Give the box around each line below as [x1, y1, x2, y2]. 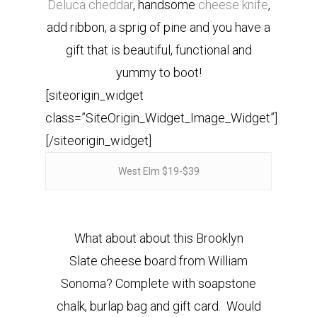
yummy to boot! [115, 65, 202, 80]
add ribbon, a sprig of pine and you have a [47, 20, 270, 35]
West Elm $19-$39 [117, 166, 200, 177]
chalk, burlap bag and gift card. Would [56, 299, 261, 313]
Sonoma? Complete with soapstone [61, 276, 256, 291]
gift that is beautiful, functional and [65, 42, 252, 57]
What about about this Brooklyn [74, 231, 243, 246]
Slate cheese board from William [69, 253, 248, 268]
